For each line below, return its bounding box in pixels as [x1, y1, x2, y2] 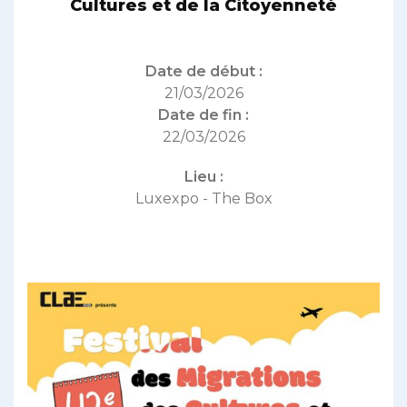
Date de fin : [158, 106, 249, 124]
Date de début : [144, 63, 263, 81]
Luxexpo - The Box [134, 190, 273, 208]
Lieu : [184, 168, 223, 186]
